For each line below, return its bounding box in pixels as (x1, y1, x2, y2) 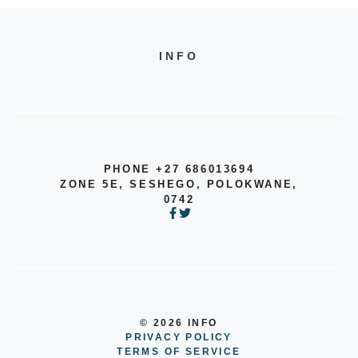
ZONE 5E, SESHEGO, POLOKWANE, (60, 177, 298, 190)
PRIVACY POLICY (125, 332, 233, 344)
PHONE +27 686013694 (103, 162, 255, 175)
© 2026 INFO (140, 317, 218, 329)
